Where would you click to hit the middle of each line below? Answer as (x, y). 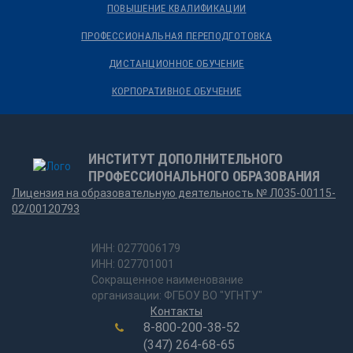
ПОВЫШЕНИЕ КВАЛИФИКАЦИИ (176, 8)
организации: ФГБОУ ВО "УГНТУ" (176, 295)
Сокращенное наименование (167, 280)
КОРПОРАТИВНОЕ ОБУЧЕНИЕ (176, 91)
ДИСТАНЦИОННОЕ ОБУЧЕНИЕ (176, 63)
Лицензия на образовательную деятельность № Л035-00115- (174, 193)
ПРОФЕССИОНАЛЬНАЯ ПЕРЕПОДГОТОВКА (176, 36)
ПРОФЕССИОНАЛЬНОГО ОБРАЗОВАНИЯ (204, 176)
